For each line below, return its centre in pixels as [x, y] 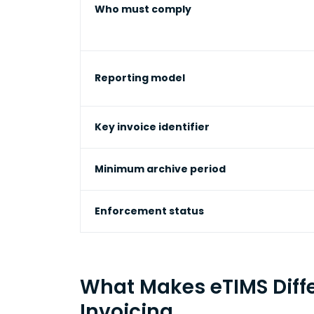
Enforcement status [149, 211]
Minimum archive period [160, 169]
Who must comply [143, 9]
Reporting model [140, 78]
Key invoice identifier [152, 127]
